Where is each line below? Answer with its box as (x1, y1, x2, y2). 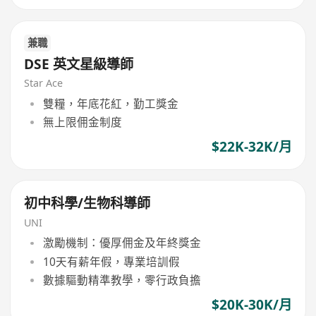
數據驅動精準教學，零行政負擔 (42, 272, 201, 288)
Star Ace (24, 76, 63, 90)
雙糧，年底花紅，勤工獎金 (42, 95, 178, 111)
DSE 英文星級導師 (24, 54, 134, 73)
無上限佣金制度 (42, 114, 122, 130)
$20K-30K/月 (211, 295, 292, 314)
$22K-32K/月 (211, 138, 292, 157)
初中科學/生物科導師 (24, 193, 151, 212)
